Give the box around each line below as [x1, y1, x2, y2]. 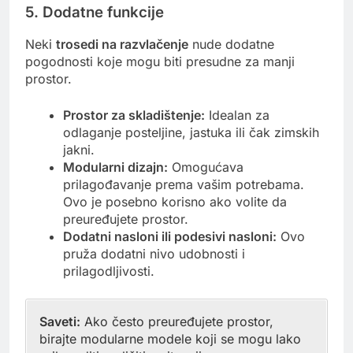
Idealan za [205, 107, 269, 124]
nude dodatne [188, 36, 274, 53]
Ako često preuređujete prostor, [80, 314, 273, 330]
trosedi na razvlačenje [56, 36, 188, 53]
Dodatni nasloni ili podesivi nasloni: [63, 229, 277, 245]
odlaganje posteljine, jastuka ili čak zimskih [63, 124, 319, 141]
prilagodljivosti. [63, 263, 154, 280]
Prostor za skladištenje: [63, 107, 205, 124]
